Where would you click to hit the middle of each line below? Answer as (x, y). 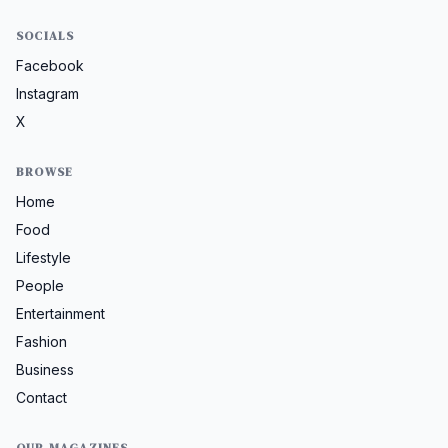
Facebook (50, 66)
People (40, 286)
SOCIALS (45, 36)
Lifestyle (43, 258)
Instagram (47, 94)
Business (45, 370)
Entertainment (60, 314)
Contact (41, 398)
